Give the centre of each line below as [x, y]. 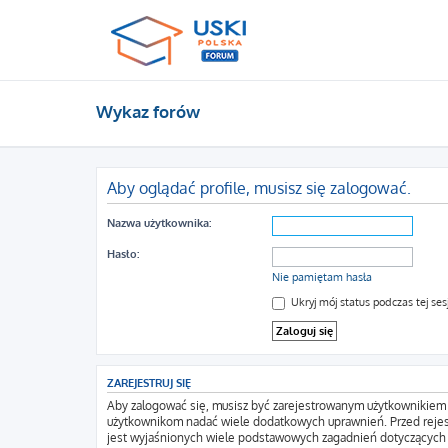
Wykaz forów [148, 111]
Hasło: [123, 254]
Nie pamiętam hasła [322, 277]
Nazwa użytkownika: [159, 223]
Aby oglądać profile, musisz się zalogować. [259, 188]
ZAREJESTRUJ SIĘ [149, 382]
